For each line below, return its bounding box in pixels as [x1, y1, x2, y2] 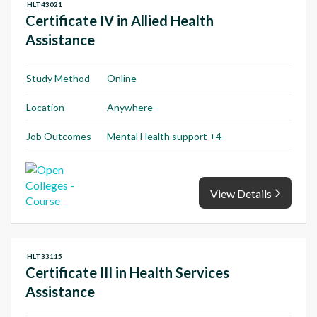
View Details [210, 187, 272, 201]
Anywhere [107, 101, 153, 114]
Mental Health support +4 [107, 130, 221, 143]
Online [107, 72, 137, 85]
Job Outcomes [26, 130, 91, 143]
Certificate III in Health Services [25, 264, 229, 282]
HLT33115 [27, 252, 62, 261]
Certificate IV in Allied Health [25, 12, 214, 30]
